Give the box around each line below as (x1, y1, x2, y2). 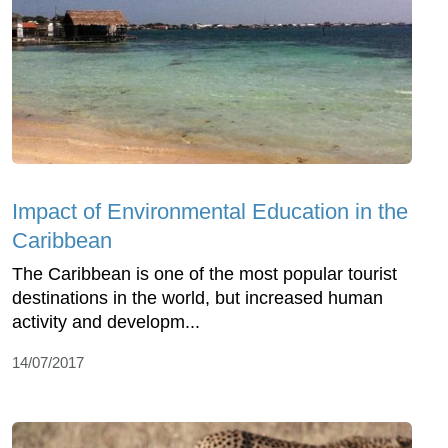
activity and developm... (12, 312, 200, 333)
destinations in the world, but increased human (12, 288, 383, 309)
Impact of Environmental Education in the (12, 199, 408, 225)
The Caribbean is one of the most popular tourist (12, 264, 397, 285)
